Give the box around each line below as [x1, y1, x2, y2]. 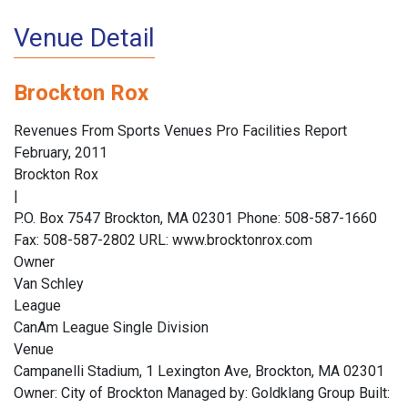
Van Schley [14, 275, 84, 293]
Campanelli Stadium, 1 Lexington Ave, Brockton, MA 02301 [14, 362, 384, 381]
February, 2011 [14, 144, 107, 162]
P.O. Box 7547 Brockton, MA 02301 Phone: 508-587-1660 [14, 209, 377, 228]
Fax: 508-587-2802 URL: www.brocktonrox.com [14, 231, 312, 250]
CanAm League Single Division [14, 319, 209, 337]
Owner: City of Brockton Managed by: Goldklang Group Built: [14, 384, 390, 403]
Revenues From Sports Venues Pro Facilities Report [14, 122, 347, 140]
